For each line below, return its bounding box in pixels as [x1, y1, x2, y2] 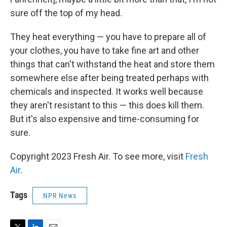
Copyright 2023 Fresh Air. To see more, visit [10, 151, 185, 162]
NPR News [43, 192, 77, 200]
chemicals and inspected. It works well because [10, 86, 203, 97]
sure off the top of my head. [10, 8, 122, 19]
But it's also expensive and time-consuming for [10, 113, 199, 125]
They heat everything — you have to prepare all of [10, 31, 206, 43]
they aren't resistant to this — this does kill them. [10, 100, 204, 111]
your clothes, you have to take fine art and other [10, 45, 199, 56]
